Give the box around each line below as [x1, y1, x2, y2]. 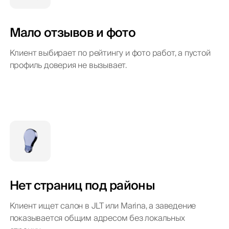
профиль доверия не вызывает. [9, 58, 127, 73]
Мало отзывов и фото [9, 22, 135, 43]
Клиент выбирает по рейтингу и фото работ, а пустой [9, 45, 211, 60]
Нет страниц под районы [9, 175, 155, 196]
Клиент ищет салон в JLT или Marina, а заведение [9, 198, 196, 213]
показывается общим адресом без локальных [9, 211, 185, 225]
